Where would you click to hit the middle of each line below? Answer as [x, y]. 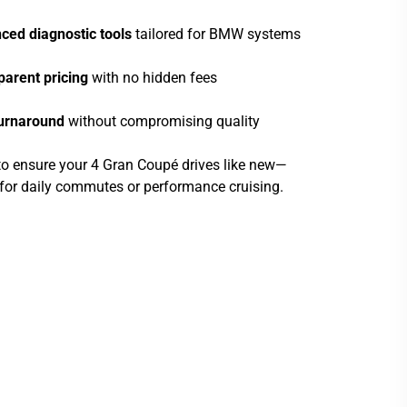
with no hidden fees [152, 78]
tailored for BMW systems [216, 34]
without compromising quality [162, 121]
